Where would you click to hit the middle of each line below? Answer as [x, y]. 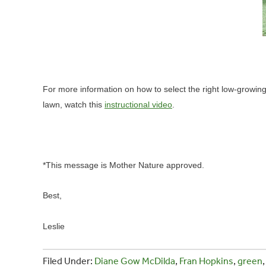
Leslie [54, 227]
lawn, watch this [74, 105]
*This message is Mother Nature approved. [123, 165]
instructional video [138, 105]
